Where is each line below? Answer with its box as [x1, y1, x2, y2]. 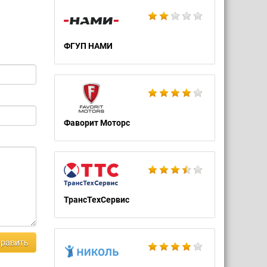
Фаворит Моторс [64, 118, 130, 128]
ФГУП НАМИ [64, 41, 113, 51]
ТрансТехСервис [64, 195, 129, 204]
